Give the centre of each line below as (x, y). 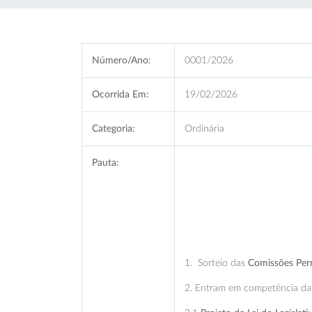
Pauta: (106, 163)
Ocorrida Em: (120, 94)
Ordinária (204, 128)
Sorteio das (221, 263)
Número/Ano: (122, 60)
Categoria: (114, 128)
